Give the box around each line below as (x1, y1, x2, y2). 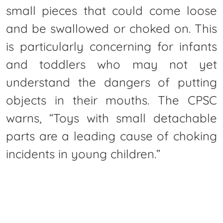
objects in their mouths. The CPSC (6, 92, 217, 108)
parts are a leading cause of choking (6, 128, 217, 143)
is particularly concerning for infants (6, 38, 217, 54)
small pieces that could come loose (6, 2, 217, 18)
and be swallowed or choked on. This (6, 20, 217, 36)
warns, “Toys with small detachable (6, 110, 217, 125)
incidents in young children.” (6, 146, 160, 161)
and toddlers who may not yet (6, 56, 217, 72)
